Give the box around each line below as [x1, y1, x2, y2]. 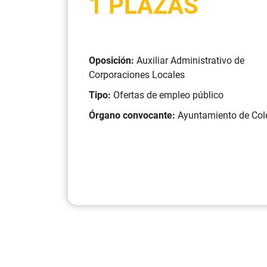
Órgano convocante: [89, 110, 178, 121]
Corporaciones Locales [89, 69, 185, 80]
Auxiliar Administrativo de [136, 55, 244, 66]
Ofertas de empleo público [113, 89, 223, 101]
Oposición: [89, 55, 136, 66]
